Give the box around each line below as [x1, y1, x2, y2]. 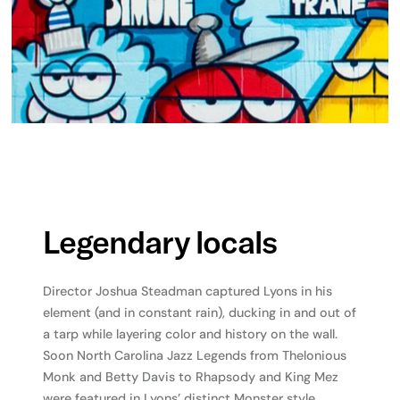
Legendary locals [43, 221, 278, 262]
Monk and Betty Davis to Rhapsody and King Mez [43, 369, 339, 386]
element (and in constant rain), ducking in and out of [43, 304, 357, 321]
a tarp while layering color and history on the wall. [43, 326, 338, 343]
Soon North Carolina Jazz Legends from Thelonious [43, 347, 347, 364]
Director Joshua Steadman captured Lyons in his [43, 283, 333, 300]
